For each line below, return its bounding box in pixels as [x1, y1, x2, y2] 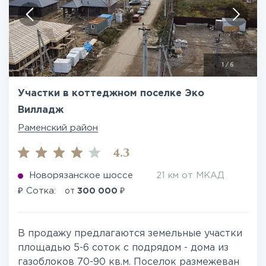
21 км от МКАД [156, 172, 224, 179]
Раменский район [18, 124, 98, 132]
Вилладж [18, 106, 64, 115]
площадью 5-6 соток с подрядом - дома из [18, 243, 229, 252]
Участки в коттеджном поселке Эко [18, 89, 204, 98]
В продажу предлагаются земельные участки [18, 229, 242, 238]
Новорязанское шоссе [29, 172, 133, 179]
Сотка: [23, 187, 59, 195]
